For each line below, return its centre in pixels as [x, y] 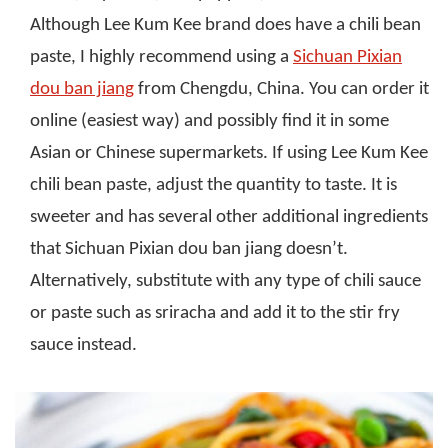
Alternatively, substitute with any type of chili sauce [225, 282]
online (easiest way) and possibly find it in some [209, 122]
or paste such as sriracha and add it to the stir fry [215, 314]
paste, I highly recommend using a [161, 58]
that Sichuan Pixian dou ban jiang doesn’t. [189, 250]
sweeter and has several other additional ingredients [229, 218]
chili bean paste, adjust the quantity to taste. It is [213, 186]
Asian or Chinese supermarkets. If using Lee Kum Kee [229, 154]
